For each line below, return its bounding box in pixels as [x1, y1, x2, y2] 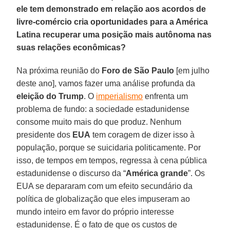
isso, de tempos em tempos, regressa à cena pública [16, 156, 207, 165]
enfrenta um [143, 91, 188, 101]
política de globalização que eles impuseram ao [16, 194, 190, 203]
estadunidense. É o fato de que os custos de [16, 220, 178, 229]
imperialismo [96, 91, 143, 101]
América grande [126, 168, 188, 178]
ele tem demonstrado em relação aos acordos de [16, 4, 206, 13]
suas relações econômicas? [16, 43, 126, 52]
